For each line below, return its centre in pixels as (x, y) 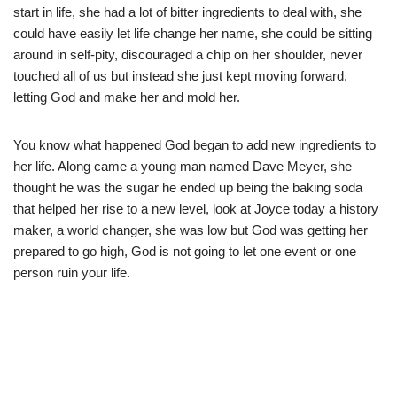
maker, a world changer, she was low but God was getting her (191, 230)
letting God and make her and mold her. (127, 97)
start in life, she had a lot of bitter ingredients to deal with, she (187, 12)
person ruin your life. (72, 272)
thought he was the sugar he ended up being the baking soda (188, 187)
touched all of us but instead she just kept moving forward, (180, 75)
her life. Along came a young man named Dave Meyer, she (183, 166)
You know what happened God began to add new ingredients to (195, 144)
